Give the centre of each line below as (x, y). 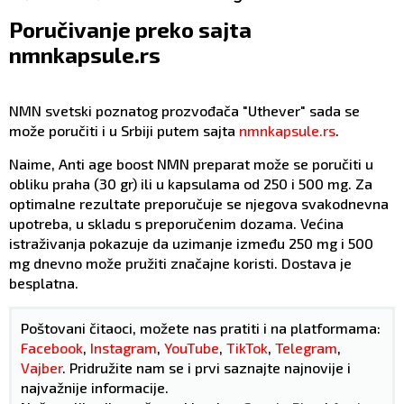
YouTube (192, 348)
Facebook (52, 348)
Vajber (41, 368)
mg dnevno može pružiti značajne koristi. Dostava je (180, 263)
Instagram (124, 348)
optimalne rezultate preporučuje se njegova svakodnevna (199, 204)
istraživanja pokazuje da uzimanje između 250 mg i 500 (191, 243)
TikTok (247, 348)
